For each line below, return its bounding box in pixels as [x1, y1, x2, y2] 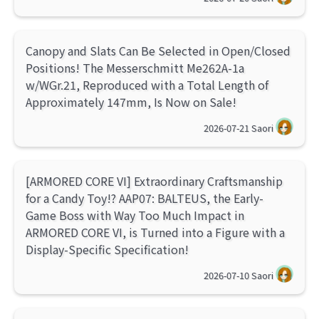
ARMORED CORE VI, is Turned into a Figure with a [26, 224, 285, 241]
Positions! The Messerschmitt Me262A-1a [26, 59, 244, 77]
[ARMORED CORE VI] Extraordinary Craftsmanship [26, 172, 283, 190]
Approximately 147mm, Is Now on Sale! [26, 93, 236, 111]
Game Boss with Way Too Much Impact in [26, 206, 244, 224]
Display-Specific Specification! [26, 241, 189, 258]
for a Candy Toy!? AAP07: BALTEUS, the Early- [26, 189, 263, 207]
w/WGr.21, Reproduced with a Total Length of [26, 76, 268, 94]
